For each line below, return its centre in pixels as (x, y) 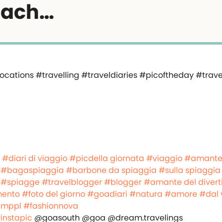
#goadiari (107, 194)
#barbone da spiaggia (111, 170)
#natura (146, 194)
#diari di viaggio (35, 158)
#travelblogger (72, 182)
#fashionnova (51, 206)
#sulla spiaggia (190, 170)
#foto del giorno (54, 194)
